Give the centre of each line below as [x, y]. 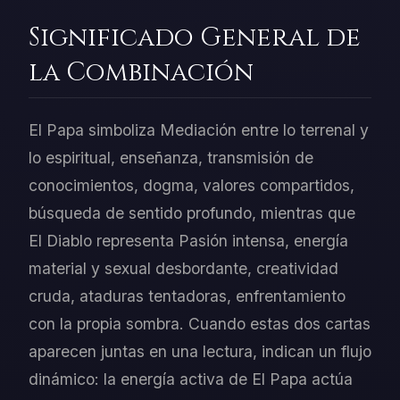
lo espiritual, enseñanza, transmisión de [171, 158]
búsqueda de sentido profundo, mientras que [192, 213]
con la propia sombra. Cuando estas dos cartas [200, 324]
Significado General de [195, 38]
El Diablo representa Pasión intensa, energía [188, 241]
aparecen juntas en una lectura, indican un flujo [200, 352]
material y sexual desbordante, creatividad [183, 269]
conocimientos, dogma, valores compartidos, [192, 186]
